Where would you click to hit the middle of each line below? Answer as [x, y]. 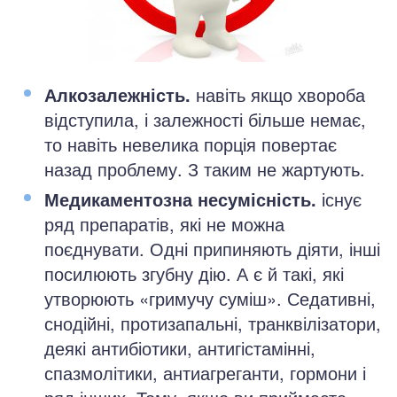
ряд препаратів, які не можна [164, 224]
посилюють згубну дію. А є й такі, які [194, 273]
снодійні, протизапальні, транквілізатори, [213, 323]
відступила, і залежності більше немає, [205, 119]
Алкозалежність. [117, 94]
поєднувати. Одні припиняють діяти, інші [212, 249]
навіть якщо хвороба [278, 94]
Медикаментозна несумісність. [180, 199]
